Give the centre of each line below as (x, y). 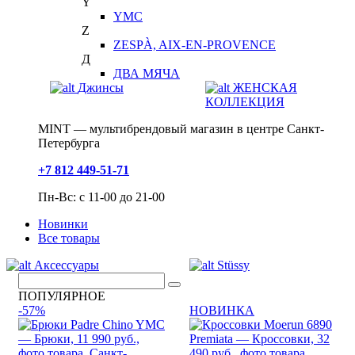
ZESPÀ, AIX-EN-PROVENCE (195, 45)
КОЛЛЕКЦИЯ (245, 102)
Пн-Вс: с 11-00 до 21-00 (101, 197)
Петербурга (69, 143)
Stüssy (233, 265)
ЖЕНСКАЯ (265, 88)
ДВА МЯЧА (147, 73)
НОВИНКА (222, 310)
